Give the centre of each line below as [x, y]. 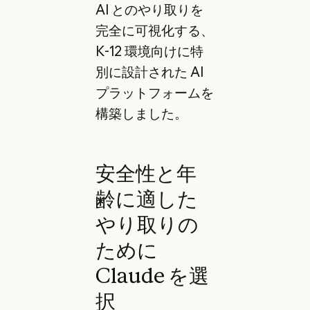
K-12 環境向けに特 [149, 51]
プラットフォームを [154, 92]
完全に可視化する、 [154, 30]
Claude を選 [152, 275]
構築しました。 [141, 113]
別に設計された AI [149, 72]
